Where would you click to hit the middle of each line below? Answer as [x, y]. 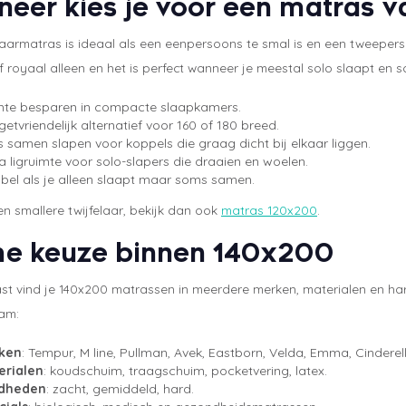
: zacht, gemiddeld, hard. [120, 389]
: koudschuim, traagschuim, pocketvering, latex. [185, 371]
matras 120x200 [269, 210]
